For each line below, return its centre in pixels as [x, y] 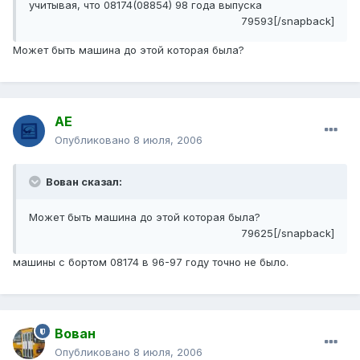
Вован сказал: [83, 182]
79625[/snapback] [288, 233]
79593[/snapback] [288, 21]
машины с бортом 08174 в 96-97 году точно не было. [151, 262]
